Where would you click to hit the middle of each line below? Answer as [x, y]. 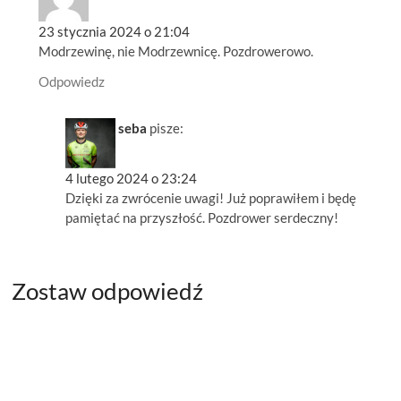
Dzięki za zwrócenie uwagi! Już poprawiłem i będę [211, 197]
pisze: [167, 128]
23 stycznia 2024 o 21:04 [115, 31]
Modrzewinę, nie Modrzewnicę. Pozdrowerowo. [176, 51]
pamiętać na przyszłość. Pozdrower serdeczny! [202, 217]
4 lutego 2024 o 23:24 [132, 178]
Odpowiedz [72, 81]
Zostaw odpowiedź [108, 290]
